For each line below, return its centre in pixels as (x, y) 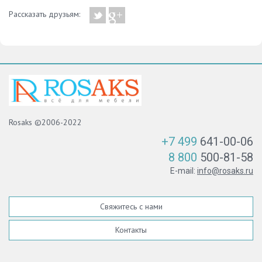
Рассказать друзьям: (44, 14)
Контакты (131, 230)
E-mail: (184, 170)
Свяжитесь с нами (131, 206)
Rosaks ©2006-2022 (45, 122)
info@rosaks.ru (225, 170)
